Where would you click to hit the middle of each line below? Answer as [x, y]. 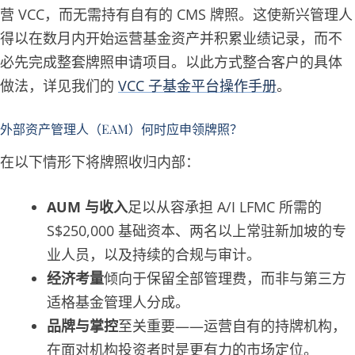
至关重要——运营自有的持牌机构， [233, 325]
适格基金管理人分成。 [118, 302]
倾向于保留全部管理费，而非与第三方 [225, 278]
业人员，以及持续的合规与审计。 [154, 254]
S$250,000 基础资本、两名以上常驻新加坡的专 [197, 230]
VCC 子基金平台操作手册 [197, 86]
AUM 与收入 [88, 206]
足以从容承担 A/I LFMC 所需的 [225, 206]
